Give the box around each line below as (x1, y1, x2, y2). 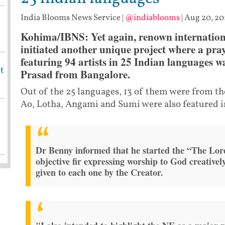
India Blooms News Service (20, 12, 121, 24)
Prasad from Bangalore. (20, 67, 130, 82)
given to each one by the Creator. (35, 165, 163, 179)
